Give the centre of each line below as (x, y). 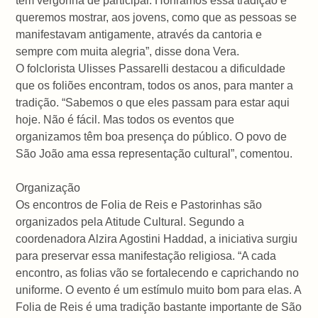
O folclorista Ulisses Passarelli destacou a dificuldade (151, 68)
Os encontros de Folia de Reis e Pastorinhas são (139, 204)
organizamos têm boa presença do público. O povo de (152, 136)
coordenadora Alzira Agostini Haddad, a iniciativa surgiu (157, 238)
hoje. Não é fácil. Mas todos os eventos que (125, 119)
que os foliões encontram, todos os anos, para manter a (155, 85)
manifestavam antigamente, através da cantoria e (139, 34)
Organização (48, 187)
